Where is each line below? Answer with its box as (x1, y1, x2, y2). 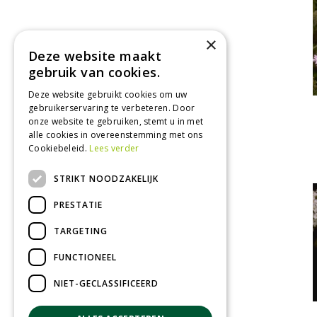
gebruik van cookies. (28, 64, 160, 81)
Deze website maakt (28, 47, 162, 64)
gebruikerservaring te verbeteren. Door (28, 102, 195, 114)
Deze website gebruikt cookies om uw (28, 88, 188, 100)
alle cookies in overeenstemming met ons (28, 129, 203, 141)
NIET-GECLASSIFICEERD (54, 277, 158, 289)
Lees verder (89, 142, 139, 154)
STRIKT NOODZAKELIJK (54, 172, 158, 185)
